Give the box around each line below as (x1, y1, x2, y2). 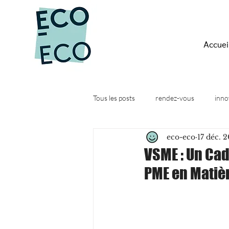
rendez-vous (155, 93, 194, 102)
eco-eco (167, 132, 195, 142)
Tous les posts (93, 93, 135, 102)
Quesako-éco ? (113, 134, 158, 143)
